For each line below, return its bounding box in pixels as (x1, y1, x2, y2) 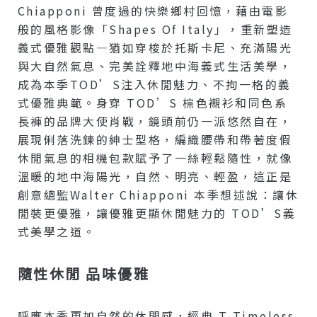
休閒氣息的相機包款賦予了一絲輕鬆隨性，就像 (17, 149, 293, 166)
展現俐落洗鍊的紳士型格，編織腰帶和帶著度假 (17, 130, 293, 148)
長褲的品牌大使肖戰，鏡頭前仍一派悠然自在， (17, 112, 293, 129)
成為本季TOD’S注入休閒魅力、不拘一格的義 (17, 75, 292, 93)
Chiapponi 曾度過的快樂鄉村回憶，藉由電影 (17, 1, 289, 19)
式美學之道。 (17, 222, 96, 240)
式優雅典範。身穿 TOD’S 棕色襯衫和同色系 (17, 93, 288, 111)
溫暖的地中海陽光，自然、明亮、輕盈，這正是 (17, 167, 293, 185)
